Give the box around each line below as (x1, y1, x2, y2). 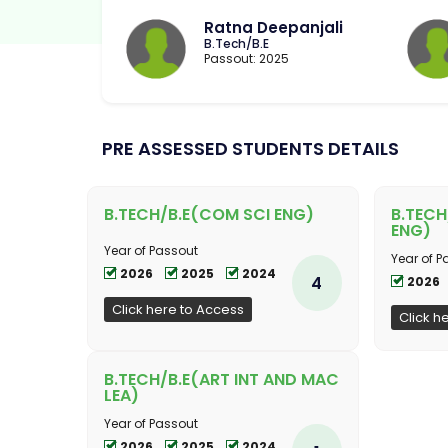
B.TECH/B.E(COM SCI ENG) (104, 202, 314, 226)
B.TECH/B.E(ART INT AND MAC (104, 367, 339, 391)
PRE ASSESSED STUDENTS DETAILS (102, 135, 399, 161)
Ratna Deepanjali (204, 16, 343, 38)
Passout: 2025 (204, 49, 289, 67)
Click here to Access (112, 299, 244, 319)
